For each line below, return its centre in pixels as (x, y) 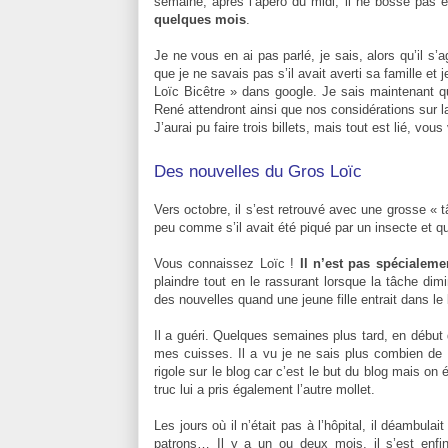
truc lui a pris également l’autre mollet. (264, 389)
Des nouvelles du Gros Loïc (258, 171)
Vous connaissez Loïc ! (227, 263)
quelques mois (200, 19)
